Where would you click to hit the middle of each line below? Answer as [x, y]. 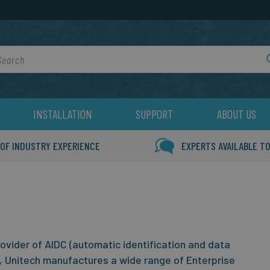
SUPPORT [155, 114]
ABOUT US [236, 114]
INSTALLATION [63, 114]
